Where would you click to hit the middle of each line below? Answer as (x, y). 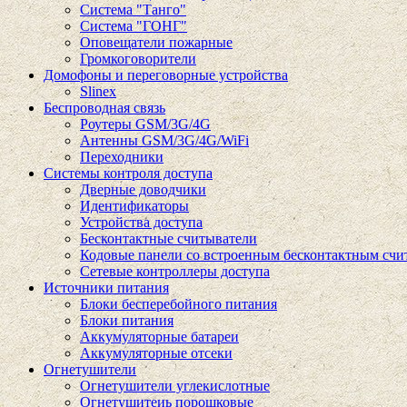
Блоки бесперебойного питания (179, 304)
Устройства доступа (141, 222)
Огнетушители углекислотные (175, 386)
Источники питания (106, 288)
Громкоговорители (138, 59)
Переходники (122, 157)
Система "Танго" (133, 10)
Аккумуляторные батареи (159, 337)
